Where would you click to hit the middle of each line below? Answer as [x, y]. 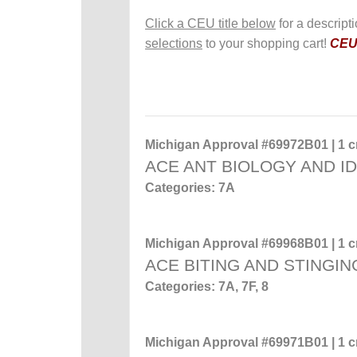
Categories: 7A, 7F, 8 [207, 286]
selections [174, 43]
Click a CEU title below [210, 24]
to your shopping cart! [266, 43]
